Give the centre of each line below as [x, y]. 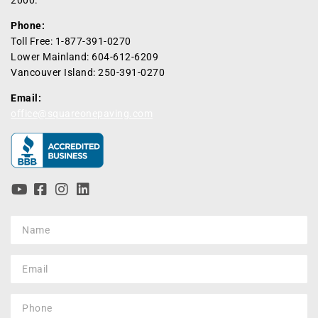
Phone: [28, 26]
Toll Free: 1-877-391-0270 [71, 42]
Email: [26, 98]
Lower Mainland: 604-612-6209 [84, 57]
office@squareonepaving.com [82, 114]
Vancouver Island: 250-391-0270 [88, 73]
